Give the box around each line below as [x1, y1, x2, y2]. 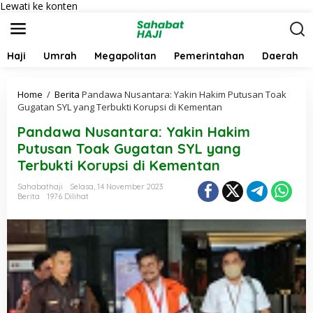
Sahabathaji [17, 182, 63, 191]
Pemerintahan [174, 50, 245, 62]
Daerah [262, 50, 298, 62]
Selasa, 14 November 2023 [70, 182, 163, 191]
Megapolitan [94, 50, 156, 62]
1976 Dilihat [47, 191, 89, 201]
